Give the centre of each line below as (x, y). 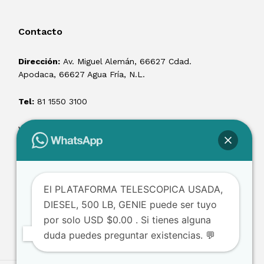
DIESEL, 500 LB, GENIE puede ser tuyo (130, 204)
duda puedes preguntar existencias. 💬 (129, 235)
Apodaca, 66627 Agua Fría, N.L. (82, 74)
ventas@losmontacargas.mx (74, 128)
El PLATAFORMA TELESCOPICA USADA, (133, 189)
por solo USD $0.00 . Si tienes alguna (127, 220)
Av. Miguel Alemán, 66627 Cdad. (126, 61)
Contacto (40, 31)
